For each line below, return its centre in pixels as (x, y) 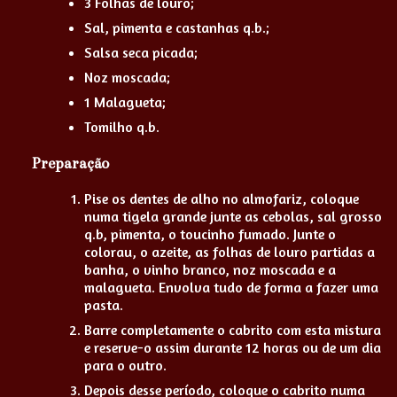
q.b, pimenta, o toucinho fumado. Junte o (210, 234)
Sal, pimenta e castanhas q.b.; (177, 27)
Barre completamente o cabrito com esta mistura (233, 330)
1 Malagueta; (125, 101)
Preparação (70, 163)
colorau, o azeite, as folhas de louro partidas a (230, 252)
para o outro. (125, 366)
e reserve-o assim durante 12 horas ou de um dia (233, 348)
